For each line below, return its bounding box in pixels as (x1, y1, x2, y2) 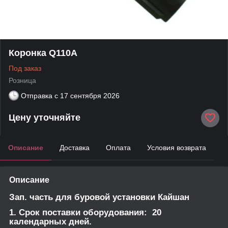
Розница (9, 76, 36, 84)
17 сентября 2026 (60, 91, 120, 100)
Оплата (106, 143, 131, 152)
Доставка (60, 143, 90, 152)
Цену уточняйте (9, 112, 80, 123)
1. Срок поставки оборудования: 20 (9, 207, 161, 217)
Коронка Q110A (9, 47, 77, 58)
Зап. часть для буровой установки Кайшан (9, 192, 189, 202)
